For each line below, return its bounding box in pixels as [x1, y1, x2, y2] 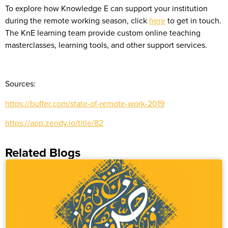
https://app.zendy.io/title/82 [5, 117, 103, 129]
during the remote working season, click [5, 14, 149, 26]
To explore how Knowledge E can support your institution [5, 2, 208, 14]
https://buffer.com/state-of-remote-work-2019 [5, 97, 164, 109]
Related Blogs [5, 143, 80, 161]
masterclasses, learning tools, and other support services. [5, 39, 207, 50]
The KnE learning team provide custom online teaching [5, 26, 201, 38]
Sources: [5, 78, 36, 90]
